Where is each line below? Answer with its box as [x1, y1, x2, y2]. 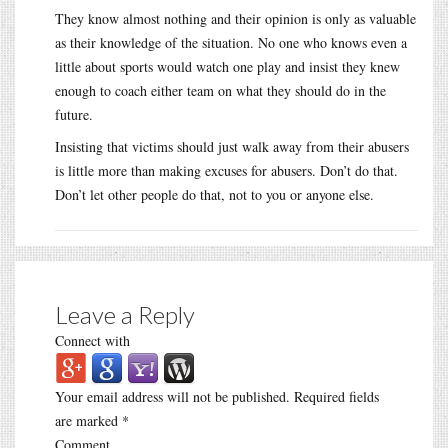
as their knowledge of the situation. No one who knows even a [55, 32, 407, 52]
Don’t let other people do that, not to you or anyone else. [55, 184, 374, 204]
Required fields [290, 386, 379, 406]
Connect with [55, 330, 130, 350]
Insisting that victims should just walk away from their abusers [55, 136, 409, 156]
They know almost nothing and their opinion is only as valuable [55, 8, 416, 28]
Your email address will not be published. [55, 386, 290, 406]
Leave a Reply [55, 299, 195, 329]
